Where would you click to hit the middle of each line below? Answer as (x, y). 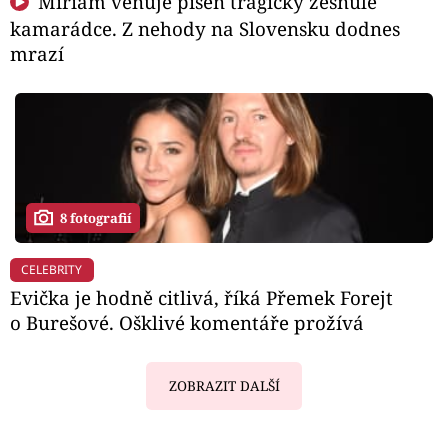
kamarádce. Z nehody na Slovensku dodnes (205, 29)
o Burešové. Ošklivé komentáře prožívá (187, 323)
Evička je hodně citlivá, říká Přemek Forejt (201, 298)
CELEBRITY (52, 269)
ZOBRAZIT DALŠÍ (224, 385)
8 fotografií (96, 217)
